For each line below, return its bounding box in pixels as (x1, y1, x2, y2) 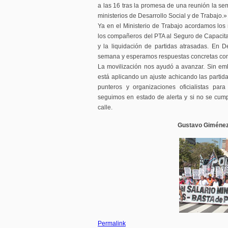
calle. (98, 104, 112, 111)
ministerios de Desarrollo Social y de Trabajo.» (98, 12, 227, 19)
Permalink (98, 220, 126, 227)
